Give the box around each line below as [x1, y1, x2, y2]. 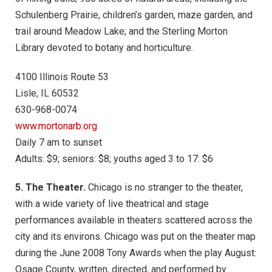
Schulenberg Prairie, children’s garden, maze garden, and [15, 8, 253, 21]
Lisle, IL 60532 [15, 87, 79, 99]
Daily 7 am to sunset [15, 136, 102, 148]
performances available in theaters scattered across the [15, 214, 253, 226]
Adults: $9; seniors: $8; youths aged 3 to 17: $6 [15, 152, 213, 165]
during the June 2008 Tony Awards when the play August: [15, 247, 256, 259]
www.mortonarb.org [15, 120, 97, 132]
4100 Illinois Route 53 [15, 70, 109, 83]
